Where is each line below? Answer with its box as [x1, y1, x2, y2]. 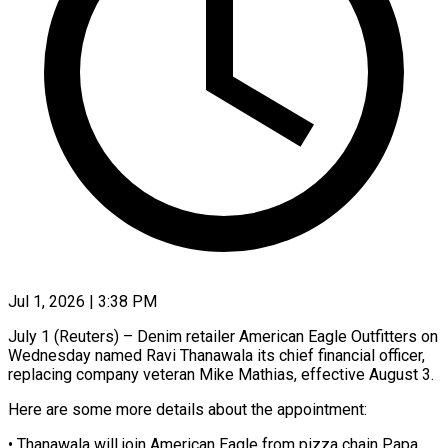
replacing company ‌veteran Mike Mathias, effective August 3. [8, 364, 434, 384]
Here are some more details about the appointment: [8, 399, 367, 419]
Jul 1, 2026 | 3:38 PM [8, 291, 157, 311]
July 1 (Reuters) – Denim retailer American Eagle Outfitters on [8, 326, 438, 346]
